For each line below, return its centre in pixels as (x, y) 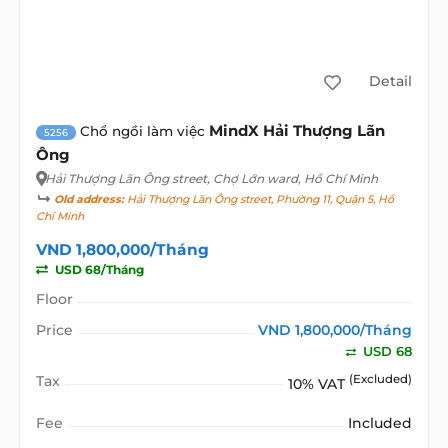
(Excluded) (381, 379)
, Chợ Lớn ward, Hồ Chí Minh (292, 179)
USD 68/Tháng (97, 270)
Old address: (88, 200)
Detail (390, 80)
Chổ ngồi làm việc (144, 131)
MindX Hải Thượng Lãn (296, 131)
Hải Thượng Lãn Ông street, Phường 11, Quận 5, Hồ (258, 200)
